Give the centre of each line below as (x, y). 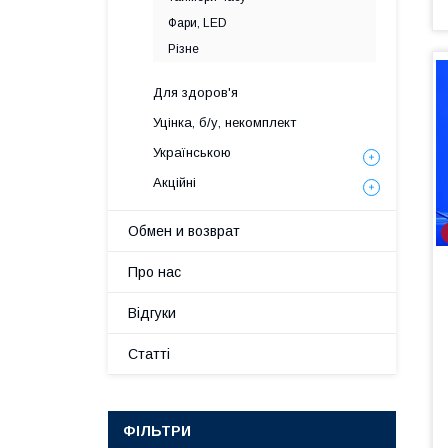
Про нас (154, 272)
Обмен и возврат (184, 231)
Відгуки (152, 313)
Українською (192, 152)
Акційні (174, 182)
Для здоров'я (195, 92)
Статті (149, 354)
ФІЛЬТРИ (157, 431)
